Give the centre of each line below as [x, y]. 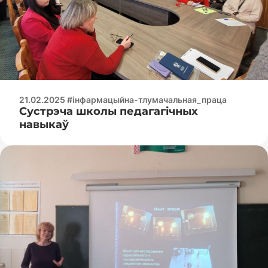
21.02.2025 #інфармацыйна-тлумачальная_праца [123, 99]
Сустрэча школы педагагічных [109, 111]
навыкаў [44, 124]
